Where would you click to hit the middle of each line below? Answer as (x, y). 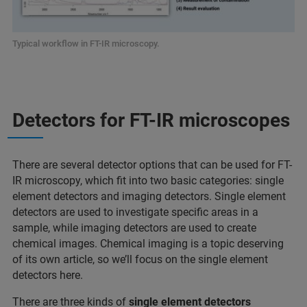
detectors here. (49, 275)
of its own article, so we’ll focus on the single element (140, 259)
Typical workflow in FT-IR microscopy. (86, 43)
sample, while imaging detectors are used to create (134, 228)
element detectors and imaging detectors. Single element (149, 196)
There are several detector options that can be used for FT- (152, 164)
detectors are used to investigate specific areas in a (135, 212)
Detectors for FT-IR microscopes (151, 120)
